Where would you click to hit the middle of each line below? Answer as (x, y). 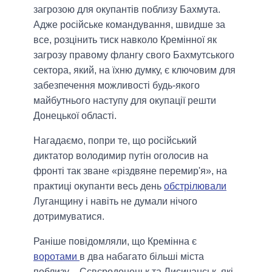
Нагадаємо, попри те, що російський (115, 141)
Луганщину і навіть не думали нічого (115, 202)
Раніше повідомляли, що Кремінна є (115, 242)
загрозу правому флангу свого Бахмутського (134, 55)
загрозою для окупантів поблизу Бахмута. (127, 10)
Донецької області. (75, 116)
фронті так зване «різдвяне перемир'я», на (130, 171)
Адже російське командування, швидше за (129, 25)
